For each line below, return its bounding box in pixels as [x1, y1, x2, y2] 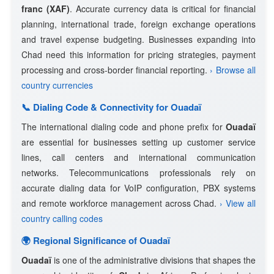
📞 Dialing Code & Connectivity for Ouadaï [21, 100, 201, 114]
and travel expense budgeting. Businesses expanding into [21, 33, 256, 45]
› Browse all [210, 64, 256, 76]
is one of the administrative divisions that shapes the [51, 254, 256, 266]
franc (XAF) [21, 2, 70, 15]
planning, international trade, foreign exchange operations [21, 18, 256, 30]
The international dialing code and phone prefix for [21, 120, 226, 133]
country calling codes [21, 212, 103, 224]
